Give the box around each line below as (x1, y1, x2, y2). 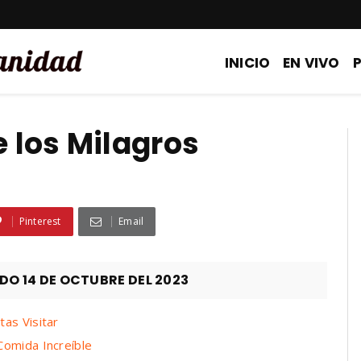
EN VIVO (283, 52, 340, 73)
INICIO (224, 52, 271, 73)
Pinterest (19, 214, 61, 229)
